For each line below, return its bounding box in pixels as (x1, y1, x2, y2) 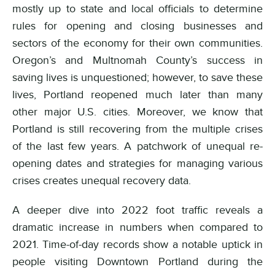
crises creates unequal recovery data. (12, 172, 191, 188)
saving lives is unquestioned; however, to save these (12, 69, 263, 85)
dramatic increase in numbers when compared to (12, 219, 263, 234)
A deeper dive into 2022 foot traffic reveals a (12, 202, 263, 217)
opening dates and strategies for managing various (12, 155, 263, 171)
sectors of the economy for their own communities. (12, 35, 263, 50)
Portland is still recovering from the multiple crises (12, 121, 263, 136)
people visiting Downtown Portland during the (12, 254, 263, 269)
